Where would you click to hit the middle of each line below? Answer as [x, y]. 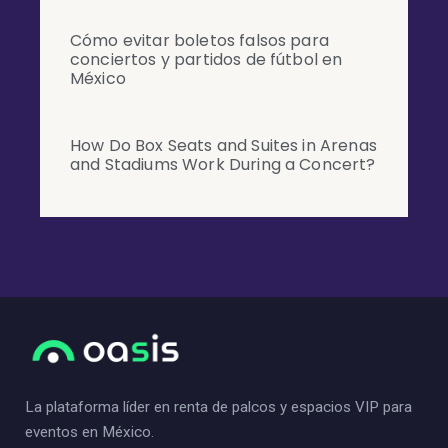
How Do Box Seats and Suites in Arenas [223, 145]
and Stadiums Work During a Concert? [223, 164]
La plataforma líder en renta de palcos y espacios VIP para [218, 407]
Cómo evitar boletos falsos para [199, 40]
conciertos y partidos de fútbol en [206, 59]
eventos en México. [89, 432]
